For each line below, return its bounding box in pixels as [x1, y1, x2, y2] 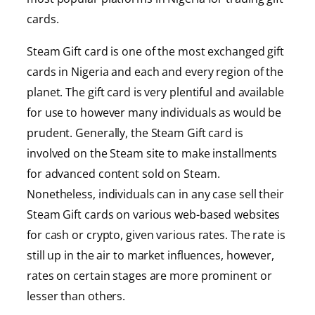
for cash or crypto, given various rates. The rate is [27, 226, 285, 243]
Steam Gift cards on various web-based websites [27, 206, 281, 222]
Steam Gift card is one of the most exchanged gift [27, 43, 285, 59]
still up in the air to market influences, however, [27, 247, 274, 263]
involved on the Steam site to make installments [27, 145, 278, 161]
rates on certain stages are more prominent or [27, 267, 272, 283]
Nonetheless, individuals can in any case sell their [27, 186, 284, 202]
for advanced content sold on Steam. [27, 165, 220, 181]
